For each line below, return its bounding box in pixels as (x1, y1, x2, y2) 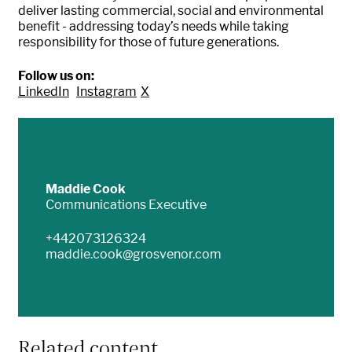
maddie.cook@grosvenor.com (45, 246, 222, 262)
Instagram (76, 84, 137, 100)
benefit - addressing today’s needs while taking (18, 19, 289, 35)
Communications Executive (45, 196, 207, 212)
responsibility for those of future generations (18, 35, 277, 50)
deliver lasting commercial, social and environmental (18, 3, 324, 19)
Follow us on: (18, 68, 94, 84)
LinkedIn (18, 84, 69, 100)
